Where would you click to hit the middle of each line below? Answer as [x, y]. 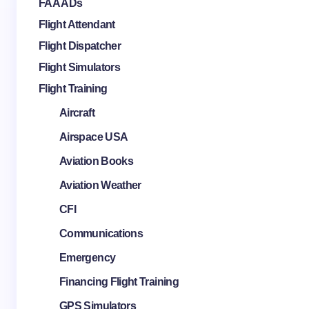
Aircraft [77, 113]
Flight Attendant [77, 24]
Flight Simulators [80, 67]
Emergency [88, 258]
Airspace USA [94, 137]
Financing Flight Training [119, 282]
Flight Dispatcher [80, 46]
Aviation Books [97, 161]
